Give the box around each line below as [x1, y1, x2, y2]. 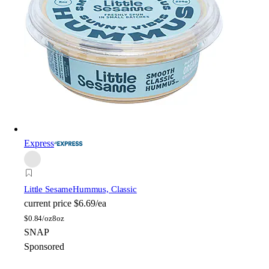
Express [24, 138, 54, 149]
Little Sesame [24, 184, 73, 195]
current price [24, 198, 71, 209]
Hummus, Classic [73, 184, 137, 195]
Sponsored [24, 241, 64, 252]
